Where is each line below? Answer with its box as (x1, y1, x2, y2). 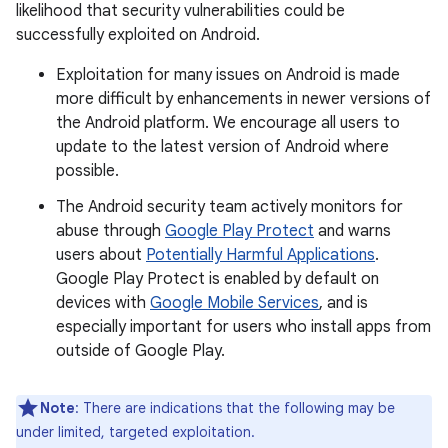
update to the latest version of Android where (56, 137, 389, 157)
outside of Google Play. (56, 341, 225, 361)
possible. (56, 161, 119, 181)
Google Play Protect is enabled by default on (56, 269, 379, 289)
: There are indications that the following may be (75, 399, 395, 417)
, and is (319, 293, 368, 313)
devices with (56, 293, 150, 313)
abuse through (56, 221, 165, 241)
